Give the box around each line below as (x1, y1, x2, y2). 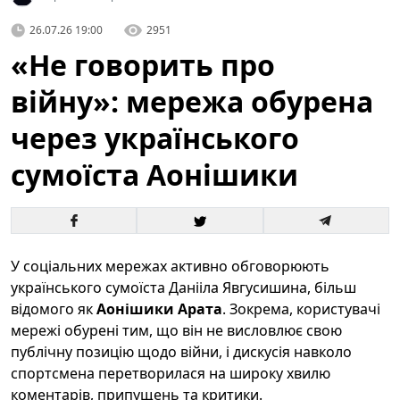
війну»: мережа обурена (11, 82, 373, 121)
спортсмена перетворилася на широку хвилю (11, 363, 330, 383)
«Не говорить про (11, 46, 275, 84)
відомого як (11, 299, 96, 319)
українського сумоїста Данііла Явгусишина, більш (11, 278, 356, 297)
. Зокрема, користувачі (222, 299, 380, 319)
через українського (11, 119, 299, 157)
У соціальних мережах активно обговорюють (11, 256, 329, 276)
